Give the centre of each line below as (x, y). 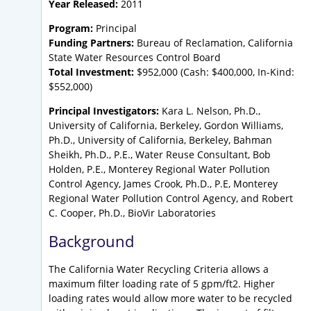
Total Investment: (91, 72)
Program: (71, 28)
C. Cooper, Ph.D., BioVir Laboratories (132, 213)
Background (91, 241)
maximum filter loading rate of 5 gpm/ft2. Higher (162, 284)
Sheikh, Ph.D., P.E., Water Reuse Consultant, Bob (160, 155)
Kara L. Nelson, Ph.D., (210, 111)
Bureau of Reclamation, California (213, 43)
